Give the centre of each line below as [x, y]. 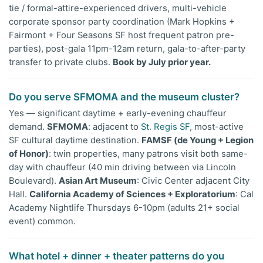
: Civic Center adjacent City [193, 181]
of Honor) [29, 154]
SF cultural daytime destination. [75, 140]
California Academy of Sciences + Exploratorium [132, 194]
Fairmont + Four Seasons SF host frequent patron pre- [122, 36]
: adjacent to [114, 127]
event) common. [42, 221]
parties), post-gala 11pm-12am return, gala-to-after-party [127, 49]
